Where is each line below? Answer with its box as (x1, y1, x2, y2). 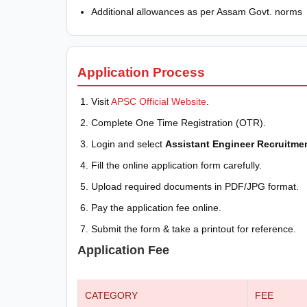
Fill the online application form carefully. (91, 159, 262, 171)
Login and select (91, 138, 165, 149)
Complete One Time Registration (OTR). (91, 116, 266, 128)
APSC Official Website (111, 95, 206, 107)
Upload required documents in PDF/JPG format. (91, 180, 299, 192)
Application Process (77, 64, 205, 79)
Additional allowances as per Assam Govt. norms (91, 5, 302, 17)
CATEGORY (85, 289, 138, 301)
